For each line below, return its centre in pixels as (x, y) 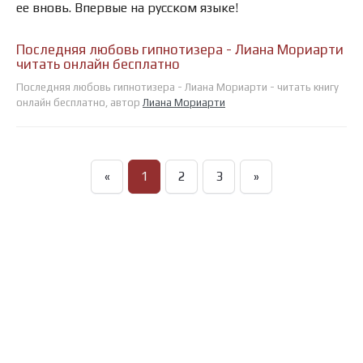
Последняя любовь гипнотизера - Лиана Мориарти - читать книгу (177, 88)
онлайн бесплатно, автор (79, 103)
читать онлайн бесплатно (98, 64)
